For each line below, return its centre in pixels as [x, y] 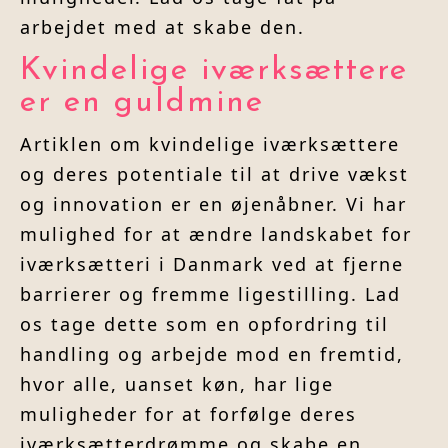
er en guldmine [142, 103]
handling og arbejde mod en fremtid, [212, 354]
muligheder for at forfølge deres [188, 414]
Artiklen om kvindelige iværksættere [210, 144]
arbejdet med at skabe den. [162, 27]
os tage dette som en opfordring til [204, 324]
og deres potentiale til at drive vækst [214, 174]
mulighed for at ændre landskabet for [216, 234]
